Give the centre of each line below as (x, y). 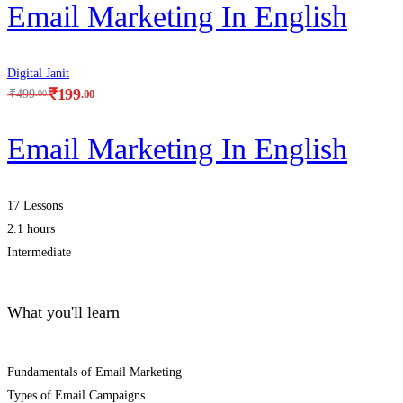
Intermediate (39, 253)
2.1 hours (31, 229)
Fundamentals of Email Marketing (94, 372)
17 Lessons (35, 206)
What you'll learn (63, 313)
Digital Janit (38, 73)
